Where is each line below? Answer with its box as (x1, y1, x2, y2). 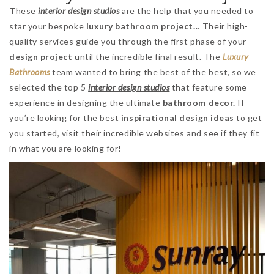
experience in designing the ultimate (9, 97, 163, 108)
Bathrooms (9, 66, 50, 77)
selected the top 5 (9, 81, 89, 92)
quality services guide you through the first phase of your (9, 35, 246, 46)
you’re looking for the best (9, 112, 121, 123)
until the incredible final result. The (72, 51, 223, 62)
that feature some (169, 81, 248, 92)
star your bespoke (9, 20, 86, 31)
